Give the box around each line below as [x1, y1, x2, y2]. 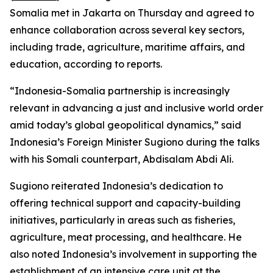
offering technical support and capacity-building [10, 197, 241, 209]
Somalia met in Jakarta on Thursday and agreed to [10, 7, 254, 19]
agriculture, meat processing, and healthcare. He [10, 231, 242, 243]
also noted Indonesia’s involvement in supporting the [10, 248, 257, 260]
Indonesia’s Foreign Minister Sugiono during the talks [10, 136, 260, 148]
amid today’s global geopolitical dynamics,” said [10, 119, 241, 131]
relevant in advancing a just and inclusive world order [10, 102, 263, 114]
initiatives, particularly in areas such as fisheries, [10, 214, 235, 226]
